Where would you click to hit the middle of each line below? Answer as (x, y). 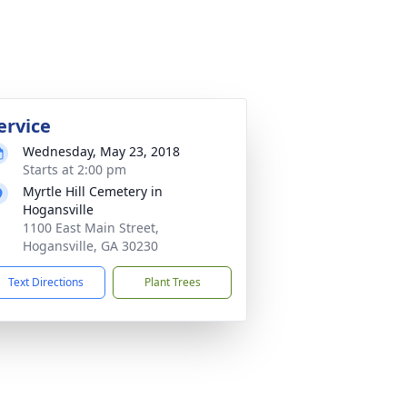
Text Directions (46, 282)
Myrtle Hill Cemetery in (93, 191)
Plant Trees (172, 282)
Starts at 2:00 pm (74, 169)
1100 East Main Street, (91, 228)
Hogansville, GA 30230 (90, 246)
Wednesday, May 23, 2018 (101, 151)
